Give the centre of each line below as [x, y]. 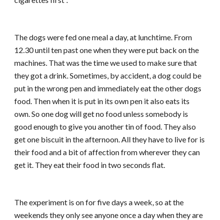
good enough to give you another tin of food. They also [105, 126]
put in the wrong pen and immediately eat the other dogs [108, 88]
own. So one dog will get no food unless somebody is [101, 114]
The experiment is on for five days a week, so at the [99, 202]
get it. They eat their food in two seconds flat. [90, 165]
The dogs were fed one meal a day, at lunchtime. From [103, 37]
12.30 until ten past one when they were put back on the [107, 50]
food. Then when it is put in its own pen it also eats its [102, 101]
